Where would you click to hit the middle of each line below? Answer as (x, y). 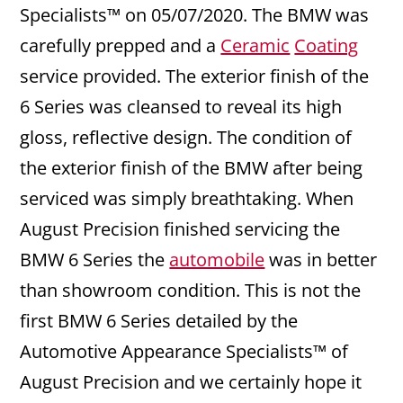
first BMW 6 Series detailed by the (159, 321)
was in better (321, 260)
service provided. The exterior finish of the (195, 76)
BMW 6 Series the (95, 260)
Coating (327, 46)
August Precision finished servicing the (180, 229)
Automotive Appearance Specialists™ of (184, 352)
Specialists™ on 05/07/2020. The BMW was (195, 15)
